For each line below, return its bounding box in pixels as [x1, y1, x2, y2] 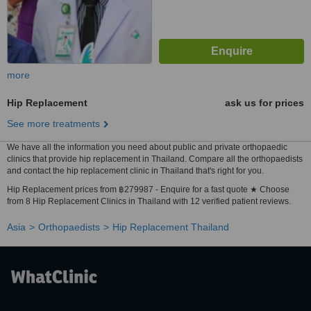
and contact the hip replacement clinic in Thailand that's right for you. [7, 166, 264, 176]
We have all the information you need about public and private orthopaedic [7, 142, 287, 152]
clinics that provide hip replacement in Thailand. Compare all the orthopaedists [7, 154, 303, 164]
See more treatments [7, 118, 100, 129]
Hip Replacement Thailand [112, 221, 229, 233]
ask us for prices [225, 97, 304, 108]
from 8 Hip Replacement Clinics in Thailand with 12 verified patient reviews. [7, 196, 291, 206]
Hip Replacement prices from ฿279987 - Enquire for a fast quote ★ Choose [7, 185, 289, 194]
